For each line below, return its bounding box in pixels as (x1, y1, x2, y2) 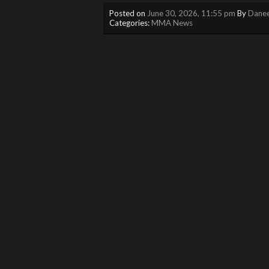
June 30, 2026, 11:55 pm (147, 8, 235, 18)
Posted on (109, 8, 147, 18)
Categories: (109, 17, 151, 28)
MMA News (151, 17, 193, 28)
